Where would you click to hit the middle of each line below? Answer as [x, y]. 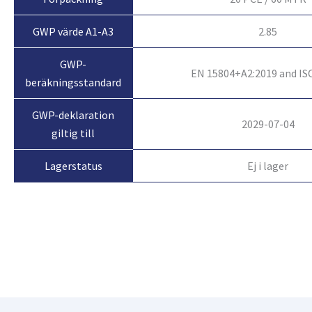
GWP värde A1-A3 [73, 31]
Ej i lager [268, 165]
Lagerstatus [73, 166]
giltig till [73, 133]
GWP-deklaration [73, 115]
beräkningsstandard [73, 82]
